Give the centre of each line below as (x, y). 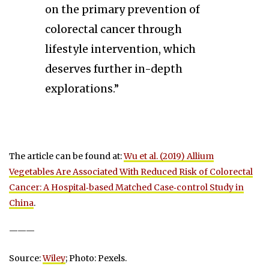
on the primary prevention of (122, 9)
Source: (26, 258)
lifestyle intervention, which (120, 49)
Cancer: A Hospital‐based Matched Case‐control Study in (126, 187)
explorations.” (82, 89)
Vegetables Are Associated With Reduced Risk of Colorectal (131, 171)
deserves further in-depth (114, 69)
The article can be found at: (66, 156)
